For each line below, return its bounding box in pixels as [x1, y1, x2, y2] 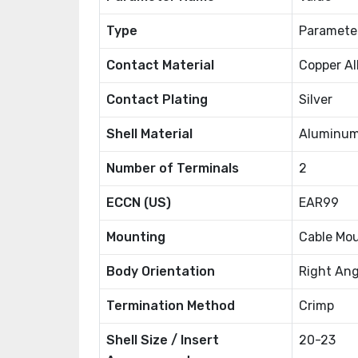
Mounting [106, 229, 165, 245]
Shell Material [106, 126, 193, 141]
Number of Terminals [106, 161, 239, 176]
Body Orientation [106, 264, 215, 279]
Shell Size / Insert [106, 332, 219, 348]
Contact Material [106, 58, 214, 73]
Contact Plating [106, 92, 208, 107]
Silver [299, 92, 332, 107]
